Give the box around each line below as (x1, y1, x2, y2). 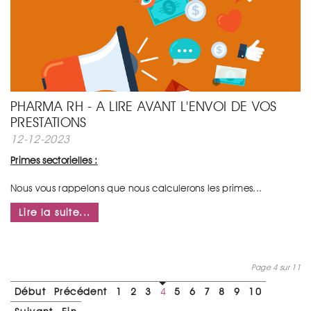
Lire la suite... (19, 207, 91, 218)
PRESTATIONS (10, 114, 87, 131)
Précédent (54, 286, 108, 297)
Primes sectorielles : (10, 155, 98, 166)
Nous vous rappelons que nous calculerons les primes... (10, 183, 262, 194)
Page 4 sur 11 (251, 262, 301, 272)
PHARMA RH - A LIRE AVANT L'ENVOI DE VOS (10, 98, 277, 115)
